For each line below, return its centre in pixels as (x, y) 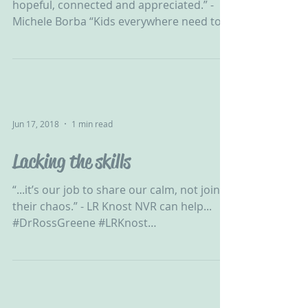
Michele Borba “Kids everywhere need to (117, 21)
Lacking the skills (71, 161)
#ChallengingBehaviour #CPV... (91, 239)
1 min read (92, 124)
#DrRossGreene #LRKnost (80, 223)
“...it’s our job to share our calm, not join (116, 190)
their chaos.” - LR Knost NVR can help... (112, 206)
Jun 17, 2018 (36, 124)
